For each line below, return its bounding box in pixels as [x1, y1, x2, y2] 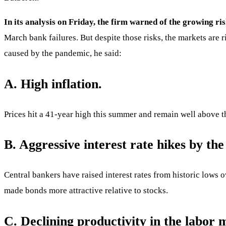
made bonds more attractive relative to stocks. [4, 186, 168, 196]
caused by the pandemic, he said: [4, 48, 122, 59]
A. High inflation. [4, 76, 102, 91]
